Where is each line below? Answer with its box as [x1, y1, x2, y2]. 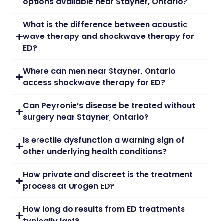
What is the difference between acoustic [22, 19, 187, 31]
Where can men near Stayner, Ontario [22, 65, 176, 77]
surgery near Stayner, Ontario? [22, 111, 148, 123]
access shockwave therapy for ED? [22, 77, 165, 89]
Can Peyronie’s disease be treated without [22, 100, 195, 111]
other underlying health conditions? [22, 146, 167, 158]
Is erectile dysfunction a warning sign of [22, 134, 184, 146]
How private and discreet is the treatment [22, 169, 193, 181]
